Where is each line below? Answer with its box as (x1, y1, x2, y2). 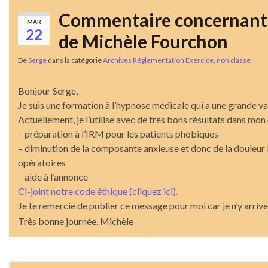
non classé (217, 55, 251, 65)
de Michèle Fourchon (59, 30, 228, 52)
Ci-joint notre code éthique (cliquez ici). (18, 185, 178, 197)
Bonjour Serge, (18, 84, 78, 96)
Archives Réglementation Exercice (103, 55, 214, 65)
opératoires (18, 156, 66, 168)
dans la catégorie (47, 55, 103, 65)
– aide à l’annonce (18, 170, 88, 182)
